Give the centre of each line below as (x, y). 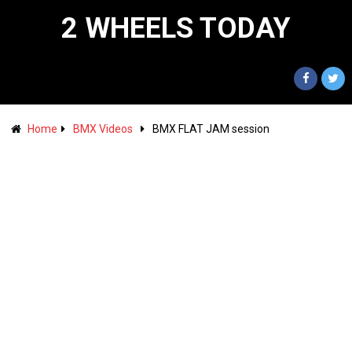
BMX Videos (103, 129)
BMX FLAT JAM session (211, 129)
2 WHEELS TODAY (176, 28)
